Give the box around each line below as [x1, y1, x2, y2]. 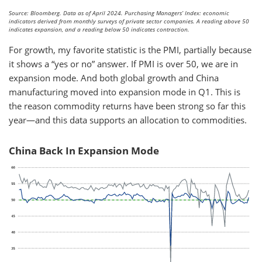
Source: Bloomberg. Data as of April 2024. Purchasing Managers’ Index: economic [9, 9, 229, 18]
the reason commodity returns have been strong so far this [9, 100, 246, 112]
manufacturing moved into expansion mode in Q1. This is [9, 86, 240, 98]
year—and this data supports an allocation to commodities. [9, 114, 247, 126]
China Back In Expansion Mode [9, 144, 159, 158]
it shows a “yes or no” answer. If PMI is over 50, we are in [9, 58, 238, 70]
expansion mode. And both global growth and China [9, 72, 219, 84]
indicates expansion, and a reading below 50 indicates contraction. [9, 25, 189, 34]
